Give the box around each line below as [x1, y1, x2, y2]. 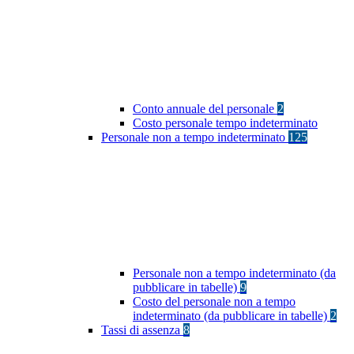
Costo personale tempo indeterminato [133, 116, 318, 130]
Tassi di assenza [101, 323, 183, 337]
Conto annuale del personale [133, 102, 277, 116]
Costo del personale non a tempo [133, 295, 296, 309]
